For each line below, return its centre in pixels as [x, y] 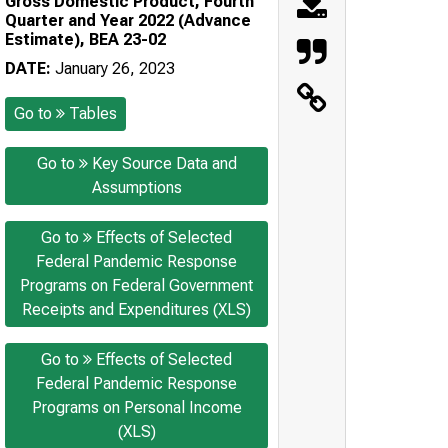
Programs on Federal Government [136, 285]
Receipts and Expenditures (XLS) [136, 309]
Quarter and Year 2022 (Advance [128, 20]
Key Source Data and [164, 163]
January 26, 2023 [113, 68]
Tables [93, 113]
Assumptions [136, 187]
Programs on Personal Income [136, 407]
